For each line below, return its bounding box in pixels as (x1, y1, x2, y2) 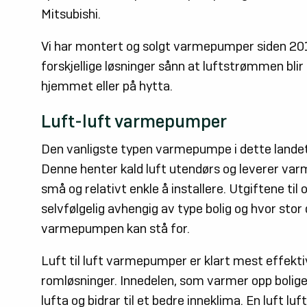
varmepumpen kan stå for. (41, 221, 190, 238)
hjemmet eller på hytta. (41, 78, 173, 95)
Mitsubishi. (41, 6, 101, 23)
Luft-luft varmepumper (41, 110, 227, 132)
